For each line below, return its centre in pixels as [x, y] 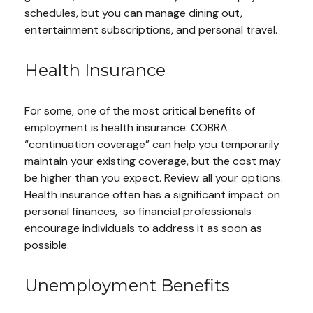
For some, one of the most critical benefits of [140, 110]
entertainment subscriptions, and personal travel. [151, 29]
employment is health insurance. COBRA [126, 127]
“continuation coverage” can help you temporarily [152, 144]
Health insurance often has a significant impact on [152, 194]
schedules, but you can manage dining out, [133, 13]
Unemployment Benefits [127, 285]
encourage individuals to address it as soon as [143, 228]
